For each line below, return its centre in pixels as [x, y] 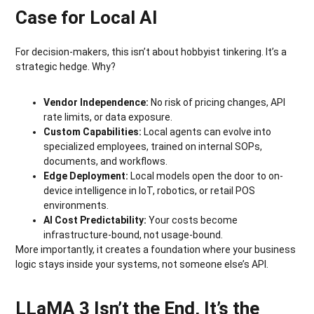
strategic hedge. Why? [66, 66]
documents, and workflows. [106, 161]
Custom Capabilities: [94, 131]
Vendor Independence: [97, 102]
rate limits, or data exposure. [108, 117]
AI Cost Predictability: [96, 220]
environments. [76, 205]
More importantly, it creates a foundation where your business [156, 249]
